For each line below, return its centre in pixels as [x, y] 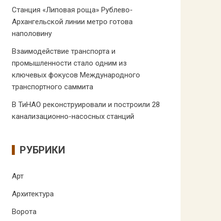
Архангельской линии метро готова [72, 22]
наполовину [32, 34]
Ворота [24, 212]
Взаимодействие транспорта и [63, 51]
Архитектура [33, 194]
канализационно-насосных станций [73, 116]
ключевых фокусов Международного [76, 75]
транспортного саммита [52, 87]
